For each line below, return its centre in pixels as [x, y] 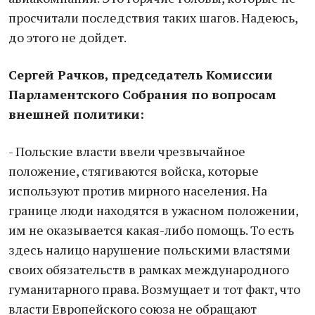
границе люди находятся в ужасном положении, [153, 210]
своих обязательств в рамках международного [149, 269]
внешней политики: [76, 114]
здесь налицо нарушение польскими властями [149, 250]
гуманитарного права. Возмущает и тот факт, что [154, 289]
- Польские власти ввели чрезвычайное [127, 151]
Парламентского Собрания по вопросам [142, 94]
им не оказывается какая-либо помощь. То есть [151, 230]
